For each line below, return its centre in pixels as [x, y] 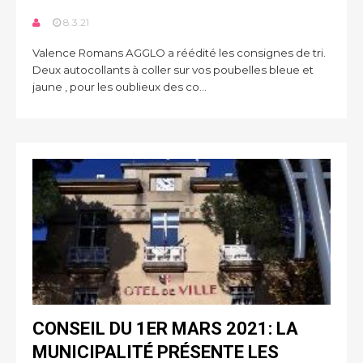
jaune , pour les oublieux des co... [120, 87]
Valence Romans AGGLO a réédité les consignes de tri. [180, 53]
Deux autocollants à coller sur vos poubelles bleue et [173, 70]
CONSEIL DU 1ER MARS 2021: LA [165, 329]
